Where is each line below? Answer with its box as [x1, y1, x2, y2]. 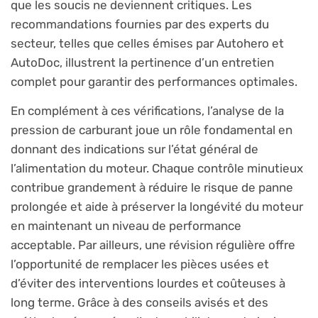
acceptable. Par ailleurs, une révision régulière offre [11, 237, 295, 252]
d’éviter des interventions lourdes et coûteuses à [11, 275, 285, 290]
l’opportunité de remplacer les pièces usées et [11, 256, 269, 271]
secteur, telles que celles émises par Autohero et [11, 35, 284, 50]
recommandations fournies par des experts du [11, 16, 269, 31]
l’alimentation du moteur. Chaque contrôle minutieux [11, 160, 303, 175]
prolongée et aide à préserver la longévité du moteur [11, 199, 303, 214]
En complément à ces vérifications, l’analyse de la [11, 103, 284, 118]
